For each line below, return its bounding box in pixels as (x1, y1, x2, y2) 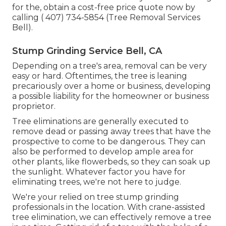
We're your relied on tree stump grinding (12, 192, 179, 202)
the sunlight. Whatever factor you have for (12, 167, 186, 177)
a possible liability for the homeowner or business (12, 91, 209, 101)
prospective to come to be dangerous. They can (12, 137, 205, 147)
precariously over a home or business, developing (12, 81, 211, 91)
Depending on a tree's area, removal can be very (12, 61, 207, 71)
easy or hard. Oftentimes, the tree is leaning (12, 71, 187, 81)
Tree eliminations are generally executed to (12, 117, 189, 127)
